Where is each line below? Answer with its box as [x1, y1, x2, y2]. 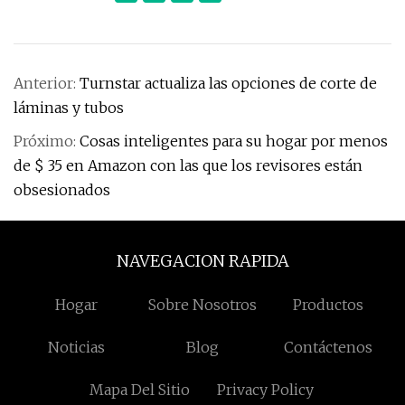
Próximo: [14, 132, 80, 150]
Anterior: [14, 74, 80, 92]
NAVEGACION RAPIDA [116, 250, 289, 271]
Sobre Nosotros [148, 296, 257, 314]
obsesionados [14, 181, 110, 199]
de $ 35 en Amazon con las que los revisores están [14, 156, 363, 174]
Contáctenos [284, 338, 373, 356]
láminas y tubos [14, 99, 124, 117]
